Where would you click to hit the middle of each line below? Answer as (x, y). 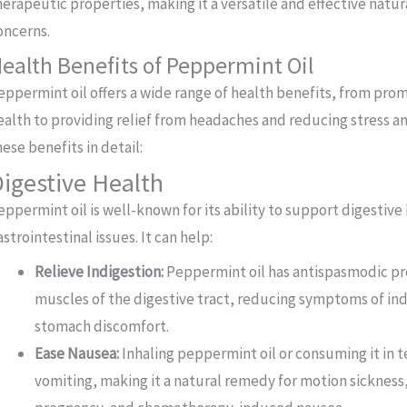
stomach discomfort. (102, 327)
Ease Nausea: (77, 354)
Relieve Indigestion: (99, 272)
